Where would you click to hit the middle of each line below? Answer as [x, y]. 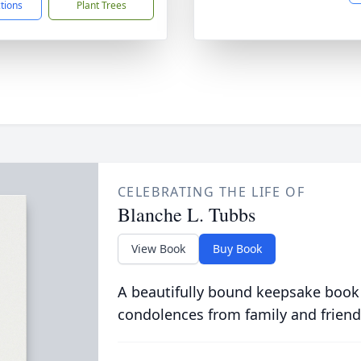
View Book [158, 249]
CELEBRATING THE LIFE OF [211, 192]
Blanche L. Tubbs [186, 214]
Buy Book [237, 249]
